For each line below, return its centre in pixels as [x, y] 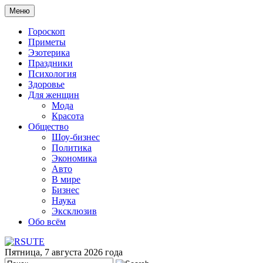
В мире [66, 179]
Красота [68, 116]
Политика [72, 148]
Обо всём [47, 222]
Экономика [74, 158]
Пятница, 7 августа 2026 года [64, 252]
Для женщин [54, 95]
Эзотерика [49, 53]
